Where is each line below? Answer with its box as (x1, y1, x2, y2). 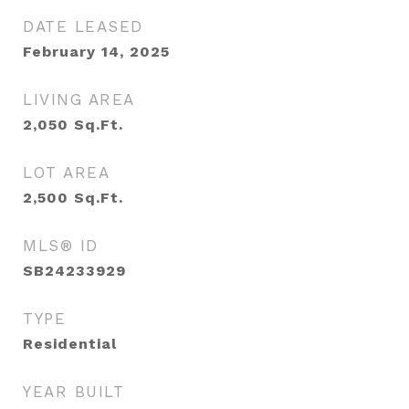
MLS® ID (23, 236, 99, 255)
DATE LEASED (23, 17, 143, 36)
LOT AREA (23, 163, 110, 182)
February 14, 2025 (23, 43, 170, 60)
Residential (23, 335, 117, 352)
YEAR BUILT (23, 383, 124, 401)
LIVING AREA (23, 90, 135, 109)
